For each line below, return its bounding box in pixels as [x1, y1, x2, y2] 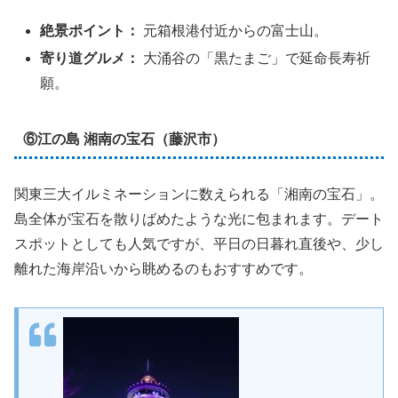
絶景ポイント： [40, 23, 140, 39]
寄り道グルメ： [40, 51, 140, 67]
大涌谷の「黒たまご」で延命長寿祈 [139, 51, 371, 67]
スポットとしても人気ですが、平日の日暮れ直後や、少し [14, 236, 384, 252]
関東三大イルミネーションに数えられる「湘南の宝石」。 [14, 187, 384, 203]
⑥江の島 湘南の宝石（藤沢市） [22, 131, 226, 147]
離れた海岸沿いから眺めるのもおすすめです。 [14, 261, 313, 277]
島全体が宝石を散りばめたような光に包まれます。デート [14, 211, 384, 227]
